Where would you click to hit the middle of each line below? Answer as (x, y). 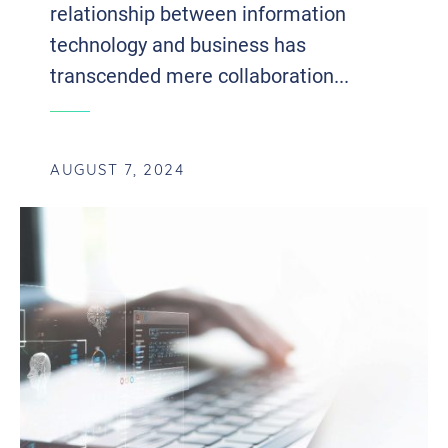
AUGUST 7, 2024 (117, 172)
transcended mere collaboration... (199, 75)
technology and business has (178, 44)
